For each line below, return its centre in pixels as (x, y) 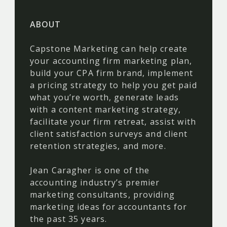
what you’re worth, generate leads (104, 98)
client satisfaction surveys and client (109, 134)
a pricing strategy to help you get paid (113, 85)
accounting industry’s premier (95, 183)
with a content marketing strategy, (106, 110)
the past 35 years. (69, 219)
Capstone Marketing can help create (109, 49)
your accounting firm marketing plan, (111, 61)
